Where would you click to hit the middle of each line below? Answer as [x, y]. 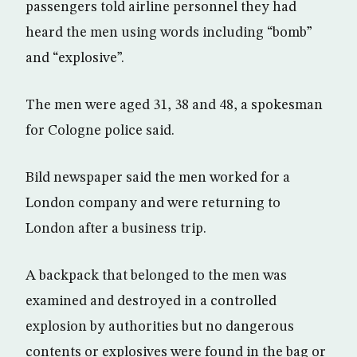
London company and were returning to [153, 203]
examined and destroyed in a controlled [151, 301]
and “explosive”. [75, 58]
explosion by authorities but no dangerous [160, 326]
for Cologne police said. [100, 130]
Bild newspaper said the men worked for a [158, 177]
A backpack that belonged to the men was [156, 275]
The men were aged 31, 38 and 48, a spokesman [174, 105]
